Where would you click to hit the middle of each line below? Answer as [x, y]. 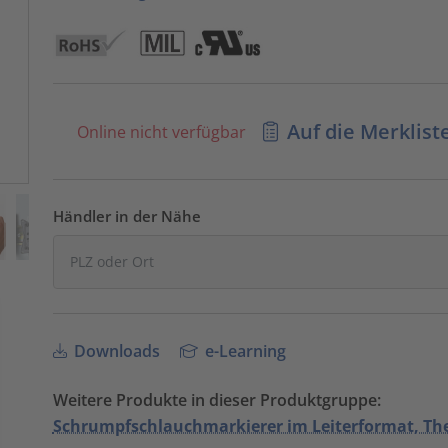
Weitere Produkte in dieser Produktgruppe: [216, 400]
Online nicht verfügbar [159, 131]
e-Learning [244, 351]
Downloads [114, 351]
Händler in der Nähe [126, 215]
